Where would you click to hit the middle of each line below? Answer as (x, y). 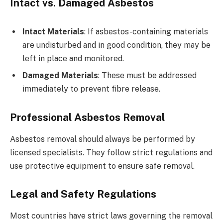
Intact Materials (53, 31)
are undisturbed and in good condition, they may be (116, 45)
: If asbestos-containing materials (146, 31)
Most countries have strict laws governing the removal (111, 216)
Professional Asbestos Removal (87, 117)
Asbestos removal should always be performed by (103, 139)
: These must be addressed (147, 75)
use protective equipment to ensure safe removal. (102, 166)
